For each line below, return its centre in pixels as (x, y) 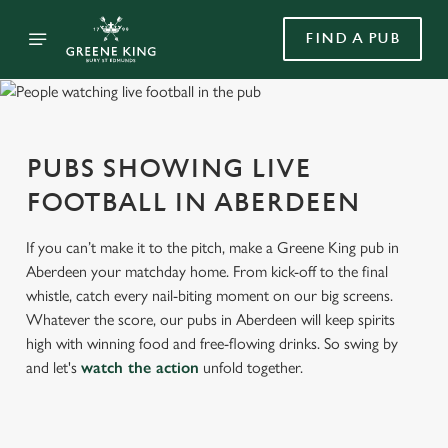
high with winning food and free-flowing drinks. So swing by (212, 344)
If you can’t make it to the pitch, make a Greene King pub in (212, 248)
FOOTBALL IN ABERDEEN (193, 203)
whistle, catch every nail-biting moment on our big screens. (209, 296)
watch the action (140, 368)
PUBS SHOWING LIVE (168, 169)
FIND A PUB (352, 38)
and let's (53, 368)
